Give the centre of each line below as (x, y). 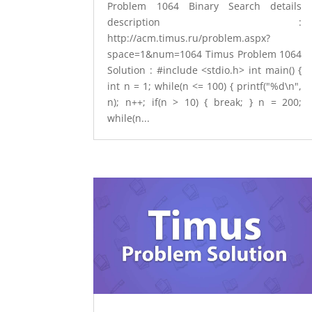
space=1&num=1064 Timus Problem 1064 (205, 54)
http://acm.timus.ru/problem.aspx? (189, 38)
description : (205, 22)
